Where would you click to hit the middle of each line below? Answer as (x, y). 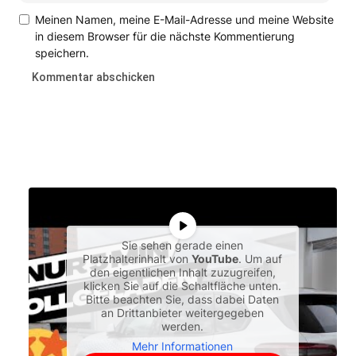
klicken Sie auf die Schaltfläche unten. (183, 285)
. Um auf (261, 258)
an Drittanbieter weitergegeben (183, 312)
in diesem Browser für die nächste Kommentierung (164, 36)
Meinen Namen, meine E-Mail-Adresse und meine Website (184, 19)
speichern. (62, 52)
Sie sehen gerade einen (183, 245)
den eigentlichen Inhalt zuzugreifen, (182, 272)
